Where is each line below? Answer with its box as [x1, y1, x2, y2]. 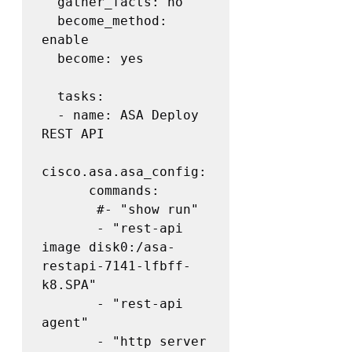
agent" [42, 315, 89, 331]
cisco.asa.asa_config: [42, 164, 207, 180]
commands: [42, 183, 89, 199]
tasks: [42, 89, 57, 104]
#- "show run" [42, 202, 97, 218]
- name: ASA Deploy [42, 108, 57, 123]
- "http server [42, 334, 97, 350]
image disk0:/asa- [42, 240, 175, 255]
